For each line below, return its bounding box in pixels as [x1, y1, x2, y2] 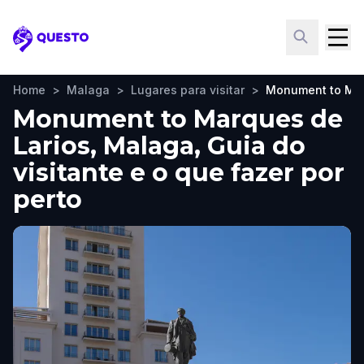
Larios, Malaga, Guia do [13, 131, 305, 161]
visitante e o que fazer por [13, 158, 344, 188]
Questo [12, 38, 62, 56]
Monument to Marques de [13, 104, 343, 134]
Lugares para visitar [131, 83, 245, 97]
